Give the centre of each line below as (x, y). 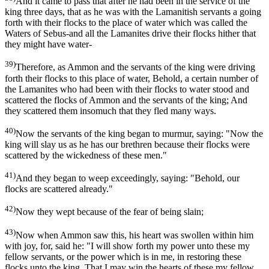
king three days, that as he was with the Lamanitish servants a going (133, 12)
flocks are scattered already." (59, 189)
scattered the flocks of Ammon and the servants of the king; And (126, 100)
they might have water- (48, 44)
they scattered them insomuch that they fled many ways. (110, 110)
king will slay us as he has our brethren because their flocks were (127, 144)
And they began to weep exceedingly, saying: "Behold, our (128, 178)
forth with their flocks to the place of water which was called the (126, 23)
